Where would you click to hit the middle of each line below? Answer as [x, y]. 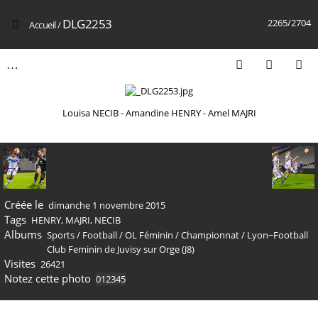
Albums [23, 234]
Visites [20, 263]
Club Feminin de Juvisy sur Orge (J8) [121, 249]
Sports [61, 235]
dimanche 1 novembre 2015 [107, 205]
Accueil [43, 25]
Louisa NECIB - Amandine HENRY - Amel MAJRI [159, 113]
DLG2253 [87, 24]
